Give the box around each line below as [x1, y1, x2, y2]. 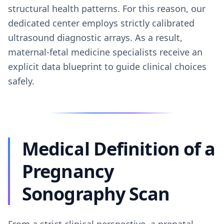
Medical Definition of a [22, 136, 215, 161]
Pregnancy [22, 159, 113, 183]
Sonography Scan [22, 181, 170, 206]
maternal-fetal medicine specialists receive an [8, 46, 202, 58]
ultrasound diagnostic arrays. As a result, [8, 31, 182, 43]
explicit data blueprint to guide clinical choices [8, 60, 206, 72]
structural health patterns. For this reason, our [8, 2, 205, 14]
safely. [8, 75, 34, 87]
